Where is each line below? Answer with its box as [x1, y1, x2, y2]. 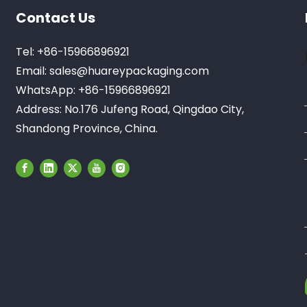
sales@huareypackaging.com [49, 62, 210, 79]
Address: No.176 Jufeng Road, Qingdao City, [16, 101, 245, 117]
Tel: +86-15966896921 [16, 43, 130, 60]
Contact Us [16, 8, 96, 27]
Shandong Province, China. [16, 120, 158, 136]
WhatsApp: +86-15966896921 [16, 82, 171, 98]
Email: [16, 62, 50, 79]
